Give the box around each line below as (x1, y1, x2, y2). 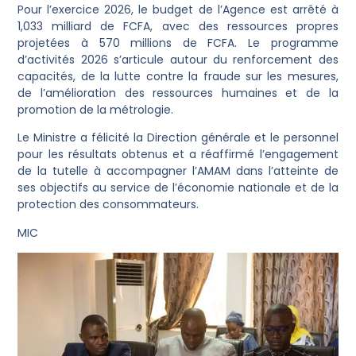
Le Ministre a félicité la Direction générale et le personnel (17, 130, 339, 146)
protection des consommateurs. (17, 196, 199, 213)
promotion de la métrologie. (17, 102, 174, 118)
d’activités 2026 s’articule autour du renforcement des (17, 52, 339, 68)
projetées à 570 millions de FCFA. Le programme (17, 35, 339, 52)
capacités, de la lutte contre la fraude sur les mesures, (17, 68, 339, 85)
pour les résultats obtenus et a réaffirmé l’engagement (17, 146, 339, 163)
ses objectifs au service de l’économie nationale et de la (17, 180, 339, 196)
